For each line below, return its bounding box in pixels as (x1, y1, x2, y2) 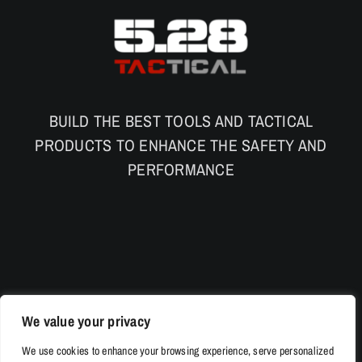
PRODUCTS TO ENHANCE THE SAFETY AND (35, 133, 327, 156)
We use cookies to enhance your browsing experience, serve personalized (22, 343, 334, 358)
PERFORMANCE (128, 158, 234, 180)
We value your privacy (22, 311, 151, 331)
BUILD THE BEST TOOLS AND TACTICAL (48, 109, 314, 132)
